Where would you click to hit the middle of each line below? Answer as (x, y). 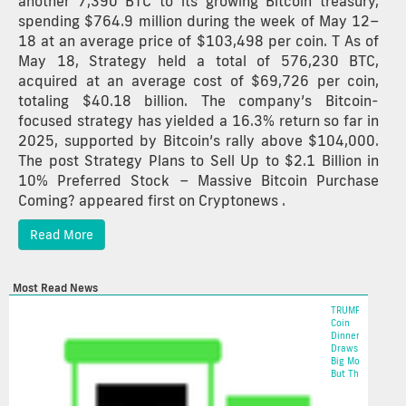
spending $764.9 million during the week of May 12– (198, 20)
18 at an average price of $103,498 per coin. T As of (198, 40)
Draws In (350, 348)
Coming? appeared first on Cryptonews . (152, 200)
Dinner (345, 335)
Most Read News (55, 287)
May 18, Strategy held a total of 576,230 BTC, (198, 60)
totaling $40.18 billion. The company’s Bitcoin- (198, 100)
